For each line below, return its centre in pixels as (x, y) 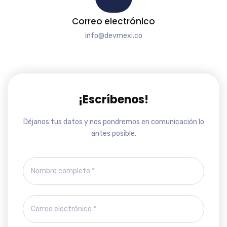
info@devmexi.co (113, 36)
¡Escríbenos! (113, 100)
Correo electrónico (113, 21)
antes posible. (113, 134)
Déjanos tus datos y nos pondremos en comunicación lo (113, 122)
